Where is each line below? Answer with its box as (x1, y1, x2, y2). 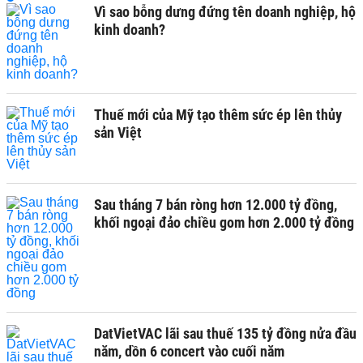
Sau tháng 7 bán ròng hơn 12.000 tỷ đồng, (94, 196, 337, 213)
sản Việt (94, 124, 142, 141)
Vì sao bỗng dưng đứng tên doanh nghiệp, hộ (94, 3, 356, 20)
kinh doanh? (94, 21, 165, 38)
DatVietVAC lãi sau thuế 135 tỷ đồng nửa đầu (94, 325, 357, 342)
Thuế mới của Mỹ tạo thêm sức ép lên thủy (94, 106, 342, 123)
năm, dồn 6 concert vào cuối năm (94, 343, 284, 360)
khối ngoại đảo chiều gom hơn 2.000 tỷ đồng (94, 214, 354, 231)
